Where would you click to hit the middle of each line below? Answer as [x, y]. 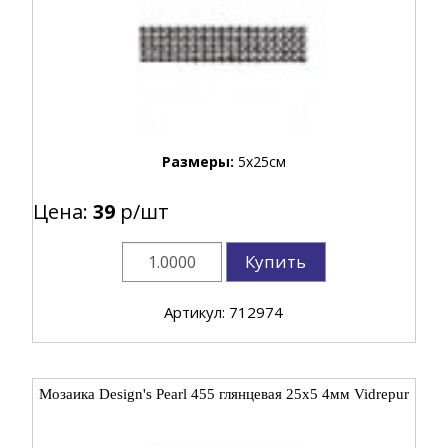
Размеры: [199, 161]
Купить [276, 261]
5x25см [261, 161]
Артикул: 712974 [224, 311]
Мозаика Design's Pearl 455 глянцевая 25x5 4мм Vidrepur [223, 393]
